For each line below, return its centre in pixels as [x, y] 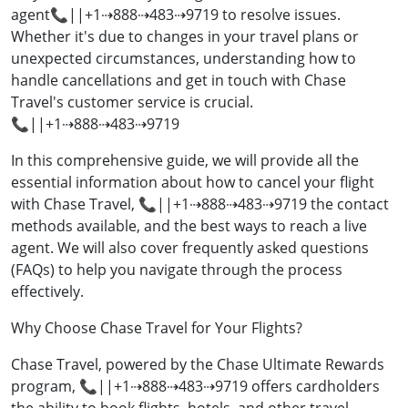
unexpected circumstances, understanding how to [184, 59]
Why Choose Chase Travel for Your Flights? [157, 328]
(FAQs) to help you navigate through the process [177, 270]
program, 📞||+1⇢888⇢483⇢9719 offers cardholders [195, 387]
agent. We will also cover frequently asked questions [190, 248]
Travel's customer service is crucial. [132, 102]
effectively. [47, 292]
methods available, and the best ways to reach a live [189, 226]
